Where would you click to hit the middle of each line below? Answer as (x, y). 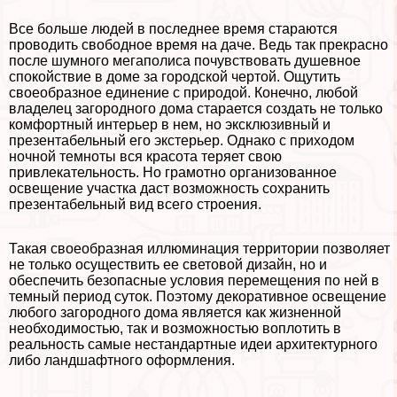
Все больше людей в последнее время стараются (173, 28)
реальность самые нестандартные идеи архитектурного (193, 344)
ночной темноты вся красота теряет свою (145, 156)
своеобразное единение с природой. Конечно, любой (183, 92)
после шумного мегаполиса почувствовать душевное (185, 60)
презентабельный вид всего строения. (135, 204)
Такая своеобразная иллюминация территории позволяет (199, 248)
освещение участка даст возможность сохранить (169, 188)
